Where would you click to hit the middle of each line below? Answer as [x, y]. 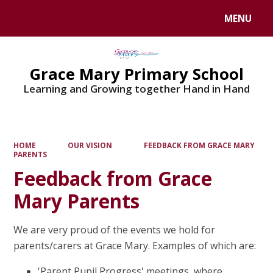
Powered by [37, 21]
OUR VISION [90, 145]
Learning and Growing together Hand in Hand [136, 88]
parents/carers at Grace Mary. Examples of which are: [135, 246]
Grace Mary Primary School [136, 73]
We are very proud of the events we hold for [115, 230]
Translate [105, 21]
